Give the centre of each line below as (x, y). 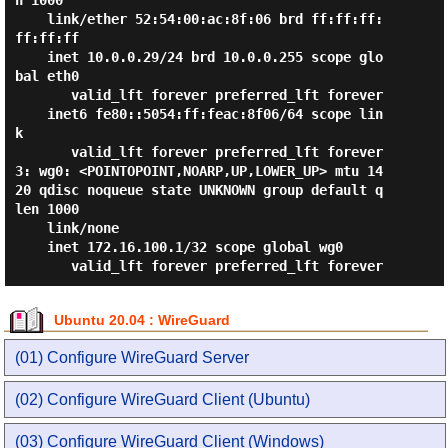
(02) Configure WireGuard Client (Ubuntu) (163, 399)
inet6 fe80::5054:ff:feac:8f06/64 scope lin (30, 114)
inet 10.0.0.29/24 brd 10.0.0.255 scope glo (30, 57)
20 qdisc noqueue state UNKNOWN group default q (198, 190)
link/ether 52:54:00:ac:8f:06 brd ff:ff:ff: (30, 19)
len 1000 (46, 209)
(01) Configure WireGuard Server (132, 357)
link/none (30, 228)
